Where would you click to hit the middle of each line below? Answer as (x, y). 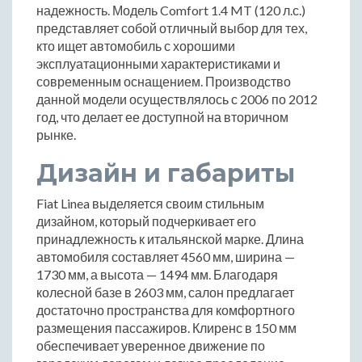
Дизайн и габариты (166, 174)
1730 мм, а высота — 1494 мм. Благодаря (157, 275)
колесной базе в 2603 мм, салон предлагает (165, 293)
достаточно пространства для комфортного (166, 310)
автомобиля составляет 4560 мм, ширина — (166, 257)
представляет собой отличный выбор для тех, (172, 28)
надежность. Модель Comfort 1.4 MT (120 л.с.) (171, 11)
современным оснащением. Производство (164, 82)
